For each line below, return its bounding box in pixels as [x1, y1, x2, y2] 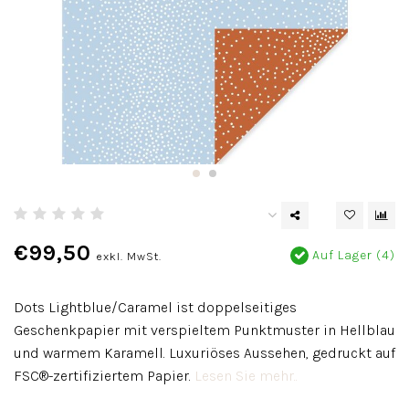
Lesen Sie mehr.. [194, 367, 298, 384]
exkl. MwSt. [96, 249, 162, 263]
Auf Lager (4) [309, 247, 395, 263]
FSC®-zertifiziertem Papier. [14, 367, 194, 384]
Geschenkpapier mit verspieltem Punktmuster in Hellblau [14, 321, 395, 339]
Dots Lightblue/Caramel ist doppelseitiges [14, 299, 297, 316]
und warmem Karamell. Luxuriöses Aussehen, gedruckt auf [14, 344, 395, 362]
